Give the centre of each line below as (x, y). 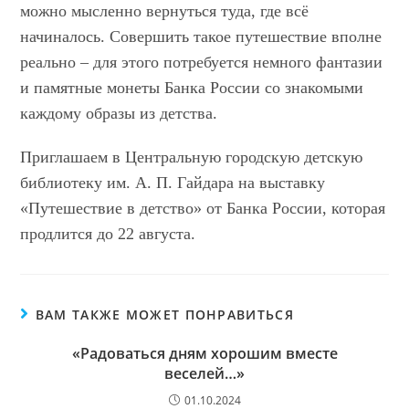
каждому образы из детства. (119, 113)
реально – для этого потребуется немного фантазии (202, 62)
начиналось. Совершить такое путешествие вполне (201, 36)
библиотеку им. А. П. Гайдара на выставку (173, 182)
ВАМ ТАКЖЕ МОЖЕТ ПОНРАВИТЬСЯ (164, 314)
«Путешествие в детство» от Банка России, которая (203, 208)
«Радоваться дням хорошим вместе (204, 353)
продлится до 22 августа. (108, 233)
